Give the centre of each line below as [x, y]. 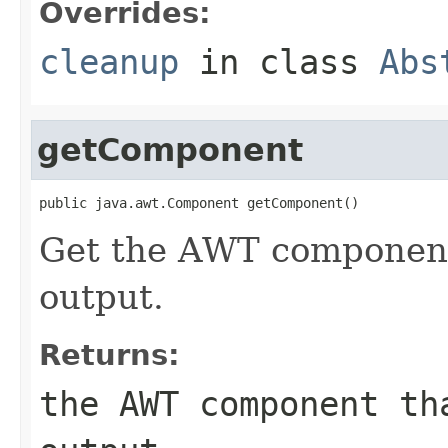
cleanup [109, 61]
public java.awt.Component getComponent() [199, 202]
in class [279, 61]
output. [101, 296]
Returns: [109, 354]
